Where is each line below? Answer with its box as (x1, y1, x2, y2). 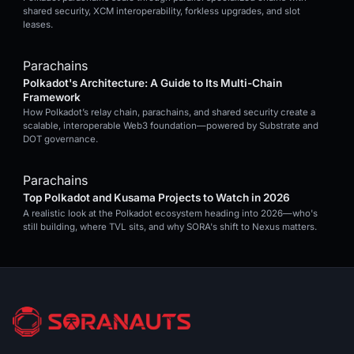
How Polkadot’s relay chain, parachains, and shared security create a (23, 107, 315, 119)
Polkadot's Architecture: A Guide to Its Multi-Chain (23, 76, 282, 89)
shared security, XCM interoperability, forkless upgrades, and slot (23, 6, 300, 17)
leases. (23, 19, 53, 31)
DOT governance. (23, 134, 98, 145)
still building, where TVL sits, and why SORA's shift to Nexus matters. (23, 220, 317, 232)
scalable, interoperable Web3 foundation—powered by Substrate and (23, 120, 318, 132)
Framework (23, 90, 81, 104)
